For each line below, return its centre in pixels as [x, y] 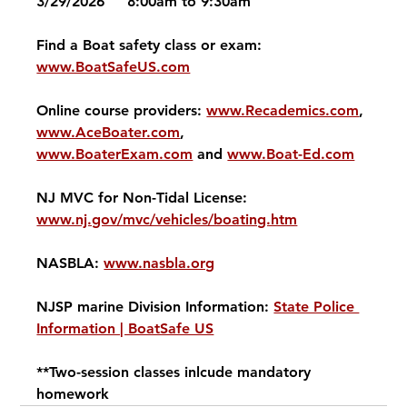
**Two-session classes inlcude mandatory [176, 372]
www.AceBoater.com [109, 133]
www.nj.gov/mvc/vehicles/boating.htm [167, 220]
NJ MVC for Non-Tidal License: [144, 198]
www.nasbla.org [159, 263]
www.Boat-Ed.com [291, 154]
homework [73, 394]
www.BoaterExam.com [115, 154]
